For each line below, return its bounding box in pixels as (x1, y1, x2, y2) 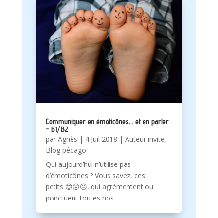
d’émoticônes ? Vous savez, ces (45, 170, 145, 180)
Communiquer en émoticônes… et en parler (45, 116, 169, 126)
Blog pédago (45, 145, 86, 155)
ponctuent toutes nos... (45, 193, 118, 202)
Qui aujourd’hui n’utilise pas (45, 159, 131, 169)
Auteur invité (125, 134, 164, 144)
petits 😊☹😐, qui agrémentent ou (45, 182, 153, 191)
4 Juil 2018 (85, 134, 117, 144)
